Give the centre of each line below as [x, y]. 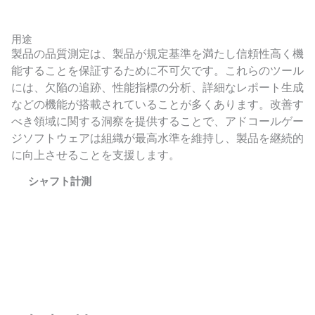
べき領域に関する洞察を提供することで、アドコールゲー [157, 121]
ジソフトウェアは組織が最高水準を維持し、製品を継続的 [157, 138]
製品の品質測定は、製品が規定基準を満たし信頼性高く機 [157, 53]
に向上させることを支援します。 [96, 155]
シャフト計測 [60, 181]
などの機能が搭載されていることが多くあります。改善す [157, 104]
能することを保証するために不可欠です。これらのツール [157, 70]
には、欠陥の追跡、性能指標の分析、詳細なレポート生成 [157, 87]
